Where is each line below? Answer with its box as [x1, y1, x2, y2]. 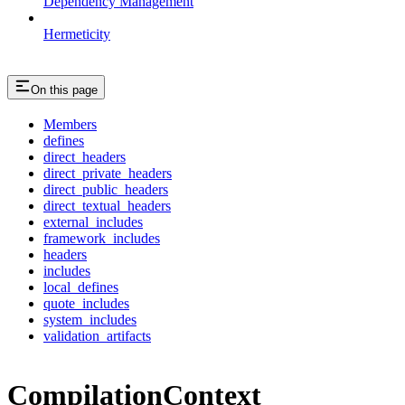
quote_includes [43, 296, 129, 312]
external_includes [43, 214, 143, 231]
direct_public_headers [43, 182, 168, 198]
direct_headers [43, 149, 126, 165]
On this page [31, 82, 98, 97]
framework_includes [43, 231, 160, 247]
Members [43, 117, 97, 133]
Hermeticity [43, 25, 110, 42]
